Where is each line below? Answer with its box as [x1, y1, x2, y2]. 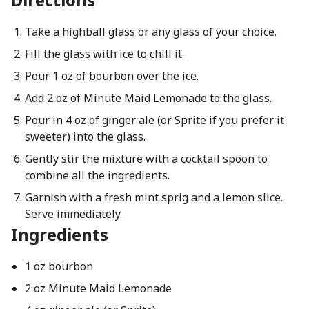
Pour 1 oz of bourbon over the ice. [24, 68, 199, 83]
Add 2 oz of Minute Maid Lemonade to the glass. [24, 90, 272, 106]
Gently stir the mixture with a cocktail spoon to [24, 151, 268, 166]
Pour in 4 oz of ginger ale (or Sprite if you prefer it [24, 112, 284, 128]
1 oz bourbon [24, 259, 93, 274]
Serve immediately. [24, 206, 122, 221]
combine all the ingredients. [24, 168, 170, 183]
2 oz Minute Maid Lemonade [24, 281, 172, 296]
